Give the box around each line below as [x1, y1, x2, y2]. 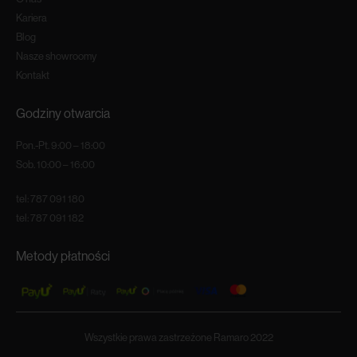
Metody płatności [16, 248, 110, 264]
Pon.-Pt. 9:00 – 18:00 [16, 139, 105, 152]
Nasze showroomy [16, 50, 96, 63]
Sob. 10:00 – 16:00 [16, 159, 95, 171]
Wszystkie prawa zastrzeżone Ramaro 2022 [84, 331, 273, 343]
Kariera [16, 12, 47, 25]
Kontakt [16, 69, 49, 82]
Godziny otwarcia [16, 106, 110, 122]
